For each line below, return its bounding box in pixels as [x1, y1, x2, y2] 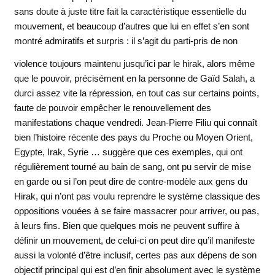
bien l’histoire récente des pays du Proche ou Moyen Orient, [14, 132, 253, 143]
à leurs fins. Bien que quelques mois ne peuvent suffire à [14, 220, 239, 231]
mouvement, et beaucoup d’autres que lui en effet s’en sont [14, 20, 249, 31]
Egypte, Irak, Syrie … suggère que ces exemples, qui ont [14, 147, 242, 158]
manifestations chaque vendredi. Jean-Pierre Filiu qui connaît [14, 117, 257, 128]
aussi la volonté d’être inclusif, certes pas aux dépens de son [14, 250, 257, 261]
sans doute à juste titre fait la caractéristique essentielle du [14, 6, 246, 17]
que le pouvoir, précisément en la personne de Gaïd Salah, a [14, 73, 255, 84]
